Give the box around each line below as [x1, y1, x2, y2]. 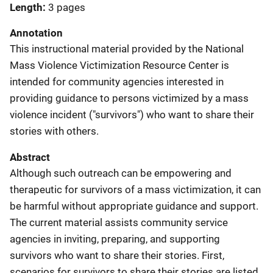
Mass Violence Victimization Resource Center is [10, 58, 229, 71]
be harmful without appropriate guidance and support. [10, 199, 258, 212]
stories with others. [10, 124, 99, 137]
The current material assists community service [10, 216, 228, 229]
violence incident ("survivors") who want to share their [10, 108, 254, 121]
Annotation [10, 26, 63, 39]
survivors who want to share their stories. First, [10, 249, 224, 261]
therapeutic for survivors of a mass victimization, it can [10, 183, 261, 196]
